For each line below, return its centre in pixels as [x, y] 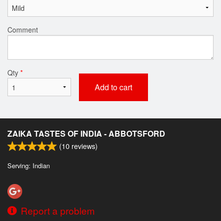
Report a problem [58, 210]
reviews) [84, 146]
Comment [23, 29]
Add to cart [113, 87]
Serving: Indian [29, 165]
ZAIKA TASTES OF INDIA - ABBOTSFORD [86, 133]
